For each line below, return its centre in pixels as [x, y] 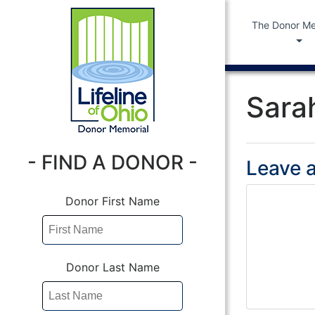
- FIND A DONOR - [112, 162]
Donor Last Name [112, 267]
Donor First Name [112, 201]
